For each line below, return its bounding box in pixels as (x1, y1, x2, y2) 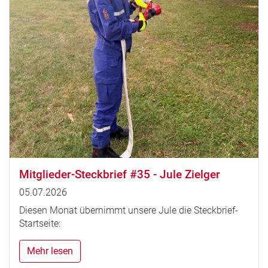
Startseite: (19, 218, 60, 230)
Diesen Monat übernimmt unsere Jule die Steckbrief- (19, 205, 238, 217)
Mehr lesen (27, 245, 73, 257)
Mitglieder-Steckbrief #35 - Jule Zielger (19, 167, 220, 182)
